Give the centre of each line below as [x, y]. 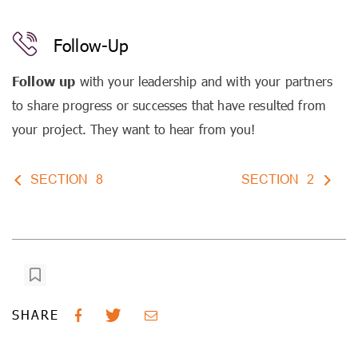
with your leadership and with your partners [204, 81]
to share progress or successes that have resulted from [169, 105]
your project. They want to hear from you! [134, 129]
